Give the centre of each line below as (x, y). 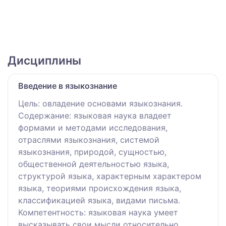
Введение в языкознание (68, 86)
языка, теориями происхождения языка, (100, 188)
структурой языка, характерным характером (110, 176)
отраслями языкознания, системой (89, 139)
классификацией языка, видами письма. (99, 200)
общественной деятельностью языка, (94, 164)
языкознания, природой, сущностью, (92, 152)
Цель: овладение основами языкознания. (100, 103)
